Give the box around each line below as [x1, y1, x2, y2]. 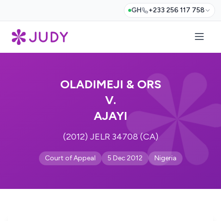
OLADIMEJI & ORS [60, 77, 161, 91]
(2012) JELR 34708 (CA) [63, 131, 158, 142]
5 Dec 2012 [107, 154, 143, 162]
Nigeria [154, 154, 177, 162]
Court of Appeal [44, 154, 96, 162]
